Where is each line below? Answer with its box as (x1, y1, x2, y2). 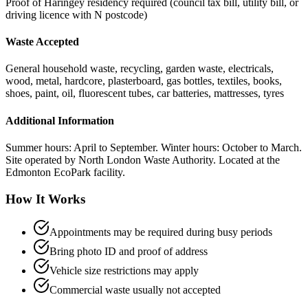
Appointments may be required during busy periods (49, 226, 272, 239)
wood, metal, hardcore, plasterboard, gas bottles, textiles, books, (5, 75, 282, 87)
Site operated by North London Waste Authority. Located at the (5, 154, 280, 166)
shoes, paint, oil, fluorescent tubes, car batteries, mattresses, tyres (5, 87, 284, 100)
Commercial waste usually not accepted (49, 284, 221, 296)
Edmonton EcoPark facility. (5, 166, 125, 178)
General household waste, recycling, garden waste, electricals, (5, 63, 274, 75)
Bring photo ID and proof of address (49, 245, 208, 258)
